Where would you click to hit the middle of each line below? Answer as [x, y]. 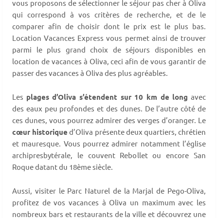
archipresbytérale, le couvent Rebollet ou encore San [109, 155]
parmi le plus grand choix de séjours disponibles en [109, 49]
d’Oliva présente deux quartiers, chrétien [137, 131]
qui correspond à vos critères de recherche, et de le [109, 14]
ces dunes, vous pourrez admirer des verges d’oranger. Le [109, 120]
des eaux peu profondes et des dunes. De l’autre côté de [109, 108]
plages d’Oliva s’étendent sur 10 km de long [107, 97]
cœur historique [40, 132]
